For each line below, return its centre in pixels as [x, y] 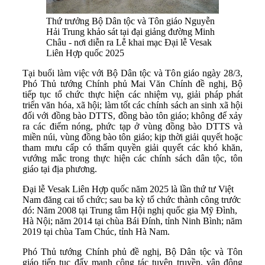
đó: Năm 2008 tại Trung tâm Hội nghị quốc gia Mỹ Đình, [130, 211]
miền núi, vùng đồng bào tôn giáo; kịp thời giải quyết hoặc [132, 137]
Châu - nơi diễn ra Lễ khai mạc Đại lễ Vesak [129, 43]
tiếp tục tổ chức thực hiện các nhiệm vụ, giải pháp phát [132, 95]
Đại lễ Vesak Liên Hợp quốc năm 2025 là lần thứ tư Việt [128, 189]
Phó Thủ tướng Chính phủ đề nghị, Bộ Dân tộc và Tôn [132, 252]
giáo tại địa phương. [60, 169]
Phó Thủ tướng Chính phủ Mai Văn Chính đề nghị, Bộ [132, 84]
